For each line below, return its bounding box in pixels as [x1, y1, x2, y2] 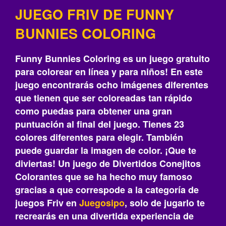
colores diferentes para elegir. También [15, 131, 183, 144]
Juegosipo [79, 196, 125, 209]
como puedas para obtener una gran [15, 104, 172, 118]
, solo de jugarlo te [125, 196, 205, 209]
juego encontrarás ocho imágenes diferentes [15, 78, 208, 91]
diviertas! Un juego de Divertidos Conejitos [15, 157, 201, 170]
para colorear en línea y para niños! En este [15, 65, 203, 78]
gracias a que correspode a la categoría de [15, 183, 199, 196]
